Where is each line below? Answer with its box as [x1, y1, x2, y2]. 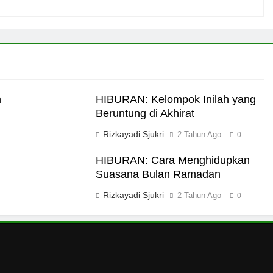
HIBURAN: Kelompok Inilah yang [95, 93, 256, 106]
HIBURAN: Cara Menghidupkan [95, 154, 250, 167]
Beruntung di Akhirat [95, 107, 194, 120]
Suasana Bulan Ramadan [95, 168, 221, 181]
